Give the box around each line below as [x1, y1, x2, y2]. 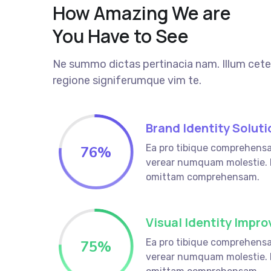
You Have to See [53, 24, 189, 49]
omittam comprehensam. [145, 171, 260, 183]
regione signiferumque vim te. [53, 74, 201, 88]
